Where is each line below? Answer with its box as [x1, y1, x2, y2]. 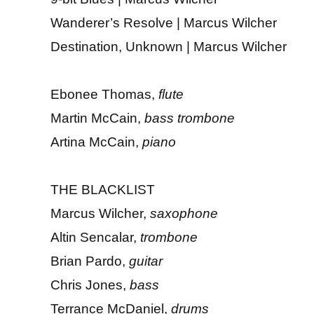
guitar [129, 253, 163, 268]
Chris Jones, [50, 277, 130, 292]
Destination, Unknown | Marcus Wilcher [50, 39, 287, 54]
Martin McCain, [50, 110, 144, 125]
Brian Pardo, [50, 253, 129, 268]
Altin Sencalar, [50, 229, 140, 245]
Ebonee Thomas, [50, 86, 158, 102]
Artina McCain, [50, 134, 142, 149]
